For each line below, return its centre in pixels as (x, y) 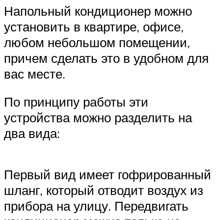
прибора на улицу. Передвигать (96, 206)
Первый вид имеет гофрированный (108, 174)
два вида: (32, 133)
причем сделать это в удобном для (106, 58)
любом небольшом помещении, (97, 42)
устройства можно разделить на (98, 118)
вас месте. (35, 73)
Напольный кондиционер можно (98, 11)
